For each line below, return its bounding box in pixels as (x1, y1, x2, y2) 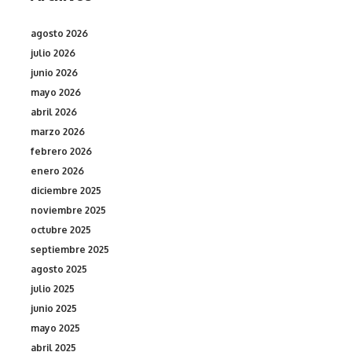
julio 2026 (31, 46, 75, 59)
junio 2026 (31, 66, 78, 79)
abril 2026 (31, 105, 77, 118)
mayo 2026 (31, 86, 81, 98)
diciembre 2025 (31, 184, 101, 196)
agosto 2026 (31, 27, 88, 39)
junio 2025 (31, 302, 77, 314)
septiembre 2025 (31, 243, 109, 255)
